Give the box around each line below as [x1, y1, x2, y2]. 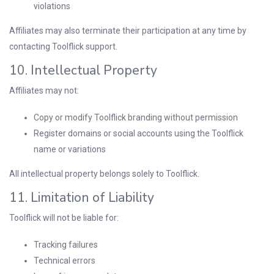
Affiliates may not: [9, 86, 79, 95]
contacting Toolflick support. [9, 42, 117, 51]
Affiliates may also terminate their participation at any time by [9, 26, 246, 35]
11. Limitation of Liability [9, 189, 154, 206]
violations [34, 1, 70, 11]
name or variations [34, 144, 106, 154]
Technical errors [34, 256, 95, 265]
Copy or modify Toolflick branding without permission [34, 113, 238, 122]
